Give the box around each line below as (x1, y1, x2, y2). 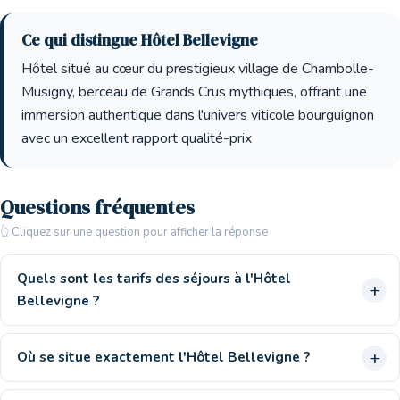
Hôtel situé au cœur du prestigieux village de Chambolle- (21, 59, 374, 79)
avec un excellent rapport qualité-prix (21, 129, 252, 148)
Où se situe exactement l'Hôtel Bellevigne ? (17, 348, 310, 366)
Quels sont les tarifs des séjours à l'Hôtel (17, 270, 291, 287)
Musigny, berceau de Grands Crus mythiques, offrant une (21, 82, 367, 102)
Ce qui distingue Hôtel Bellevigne (21, 29, 258, 51)
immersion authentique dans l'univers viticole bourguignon (21, 105, 374, 125)
